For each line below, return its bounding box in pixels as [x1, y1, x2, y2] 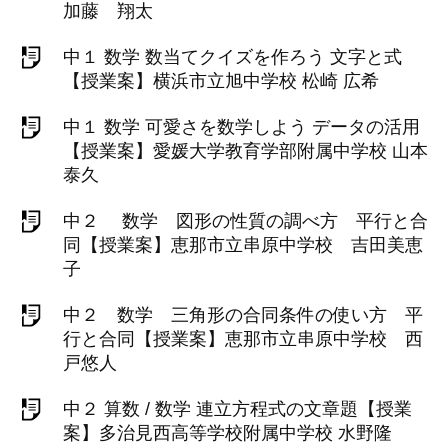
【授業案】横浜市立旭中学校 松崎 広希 [63, 71, 379, 91]
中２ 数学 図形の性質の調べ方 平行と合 [63, 211, 428, 231]
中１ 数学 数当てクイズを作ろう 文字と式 [63, 47, 402, 67]
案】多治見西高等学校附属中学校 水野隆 [63, 423, 392, 443]
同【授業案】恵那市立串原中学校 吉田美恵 [63, 235, 423, 255]
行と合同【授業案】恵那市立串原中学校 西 [63, 329, 423, 349]
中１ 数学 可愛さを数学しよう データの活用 [63, 117, 420, 137]
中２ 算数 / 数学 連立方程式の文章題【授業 [63, 399, 412, 419]
